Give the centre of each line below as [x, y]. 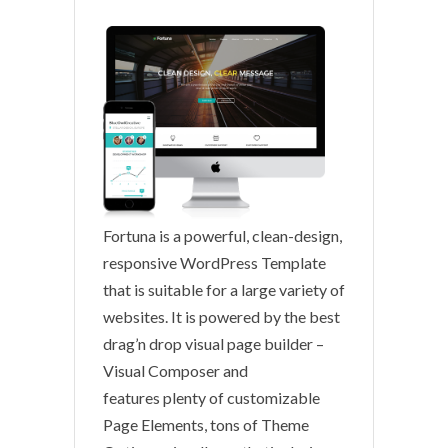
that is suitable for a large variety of [224, 290]
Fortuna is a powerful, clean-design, [222, 236]
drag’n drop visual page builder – [213, 344]
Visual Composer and [175, 371]
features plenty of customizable [211, 398]
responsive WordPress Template [214, 263]
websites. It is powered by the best [221, 317]
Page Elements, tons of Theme [206, 425]
